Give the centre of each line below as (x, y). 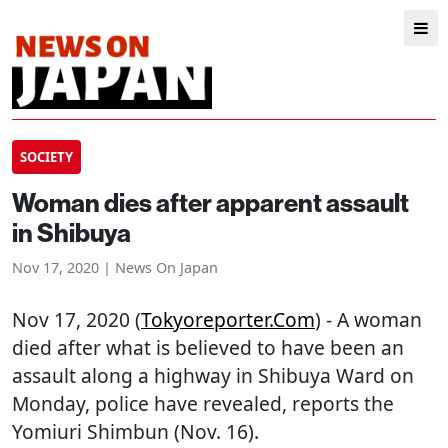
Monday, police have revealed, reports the (203, 403)
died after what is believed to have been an (208, 347)
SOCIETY (46, 157)
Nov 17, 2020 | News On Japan (115, 267)
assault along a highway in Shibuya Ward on (213, 375)
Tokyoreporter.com (228, 319)
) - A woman (368, 319)
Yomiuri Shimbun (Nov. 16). (135, 431)
